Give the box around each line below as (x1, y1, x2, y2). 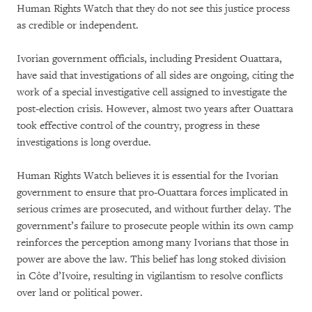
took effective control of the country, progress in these (17, 119, 260, 132)
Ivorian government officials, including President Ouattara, (17, 52, 282, 65)
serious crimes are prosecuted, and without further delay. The (17, 203, 291, 216)
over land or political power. (17, 286, 143, 299)
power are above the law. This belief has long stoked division (17, 253, 286, 266)
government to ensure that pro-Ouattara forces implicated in (17, 186, 288, 199)
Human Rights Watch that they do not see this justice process (17, 2, 290, 15)
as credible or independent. (17, 19, 139, 32)
